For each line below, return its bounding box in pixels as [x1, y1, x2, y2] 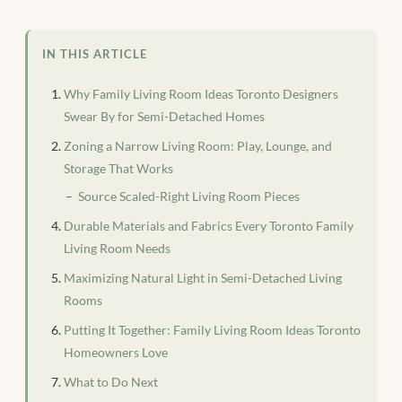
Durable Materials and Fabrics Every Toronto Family [64, 217, 354, 233]
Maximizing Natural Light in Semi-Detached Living [64, 269, 342, 285]
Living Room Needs [64, 240, 170, 256]
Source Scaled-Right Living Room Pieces [78, 188, 300, 204]
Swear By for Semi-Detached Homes [64, 108, 265, 124]
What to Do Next [64, 373, 158, 389]
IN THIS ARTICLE [42, 47, 148, 62]
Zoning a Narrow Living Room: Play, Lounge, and [64, 137, 332, 153]
